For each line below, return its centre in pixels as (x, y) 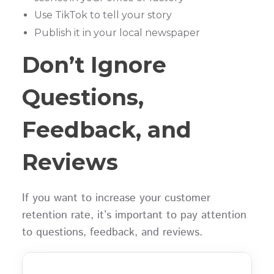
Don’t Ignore (94, 65)
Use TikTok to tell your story (105, 15)
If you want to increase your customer (116, 198)
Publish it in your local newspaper (117, 32)
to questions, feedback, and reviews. (116, 233)
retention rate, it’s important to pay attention (134, 216)
